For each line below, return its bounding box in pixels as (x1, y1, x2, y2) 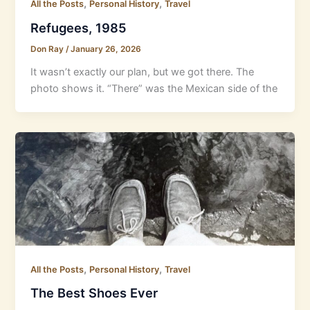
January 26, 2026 (71, 44, 142, 55)
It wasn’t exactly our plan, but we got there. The (30, 65, 255, 78)
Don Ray (30, 44, 66, 55)
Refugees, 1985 (30, 20, 127, 36)
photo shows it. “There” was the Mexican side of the (30, 82, 278, 95)
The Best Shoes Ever (30, 285, 158, 301)
